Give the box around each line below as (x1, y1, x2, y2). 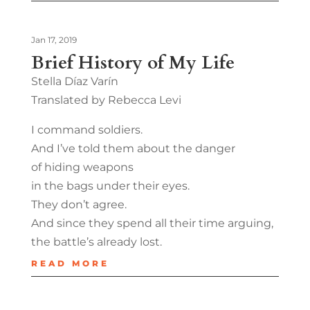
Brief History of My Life (30, 50, 235, 75)
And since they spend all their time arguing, (30, 216, 273, 230)
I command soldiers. (30, 122, 143, 136)
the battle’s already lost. (30, 235, 162, 248)
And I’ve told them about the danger (30, 141, 235, 155)
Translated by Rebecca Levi (30, 93, 181, 107)
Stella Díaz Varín (30, 74, 118, 88)
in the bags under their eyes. (30, 179, 190, 192)
